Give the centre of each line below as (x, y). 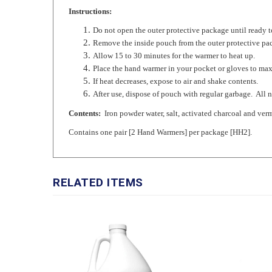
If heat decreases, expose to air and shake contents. (175, 62)
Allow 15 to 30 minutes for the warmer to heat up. (174, 37)
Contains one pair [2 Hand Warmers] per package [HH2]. (160, 113)
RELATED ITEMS (98, 164)
